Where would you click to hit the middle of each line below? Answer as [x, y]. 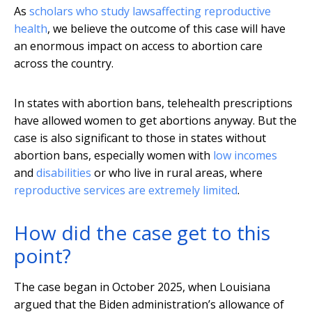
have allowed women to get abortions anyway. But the [155, 121]
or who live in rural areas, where [177, 173]
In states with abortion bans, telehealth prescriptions [153, 103]
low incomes [245, 156]
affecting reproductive [213, 11]
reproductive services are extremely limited [126, 190]
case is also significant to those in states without [140, 138]
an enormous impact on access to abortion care [138, 46]
